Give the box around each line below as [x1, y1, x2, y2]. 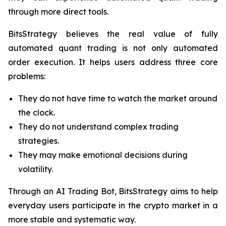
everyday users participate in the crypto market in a [8, 200, 218, 211]
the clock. [18, 107, 55, 118]
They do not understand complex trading [18, 122, 179, 132]
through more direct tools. [8, 7, 108, 17]
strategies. [18, 136, 59, 146]
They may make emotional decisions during [18, 150, 188, 160]
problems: [8, 71, 45, 82]
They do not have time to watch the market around [18, 93, 217, 104]
